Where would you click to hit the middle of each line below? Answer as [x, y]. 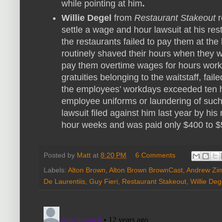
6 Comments [156, 155]
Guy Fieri [104, 181]
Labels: [56, 170]
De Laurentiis [64, 181]
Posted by [60, 155]
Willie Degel [86, 18]
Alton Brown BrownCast [146, 170]
